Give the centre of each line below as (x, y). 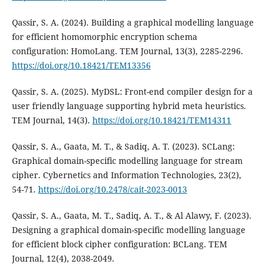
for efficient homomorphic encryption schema (104, 36)
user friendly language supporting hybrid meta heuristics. (129, 105)
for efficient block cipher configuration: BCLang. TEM (119, 244)
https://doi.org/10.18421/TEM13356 (81, 65)
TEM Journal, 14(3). (52, 120)
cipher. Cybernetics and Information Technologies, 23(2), (126, 175)
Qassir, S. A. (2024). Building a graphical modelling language (133, 22)
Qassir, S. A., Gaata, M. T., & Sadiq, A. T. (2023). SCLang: (123, 146)
